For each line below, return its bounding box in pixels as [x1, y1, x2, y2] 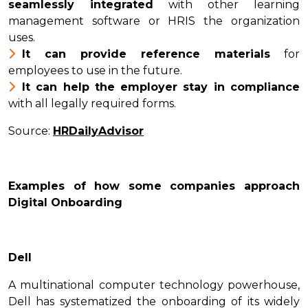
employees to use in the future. [8, 64, 182, 78]
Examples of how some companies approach [8, 179, 300, 193]
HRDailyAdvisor [53, 124, 144, 138]
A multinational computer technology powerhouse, [8, 278, 300, 292]
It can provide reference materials [22, 47, 270, 61]
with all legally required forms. [8, 97, 176, 111]
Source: [8, 124, 53, 138]
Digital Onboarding [8, 196, 122, 210]
